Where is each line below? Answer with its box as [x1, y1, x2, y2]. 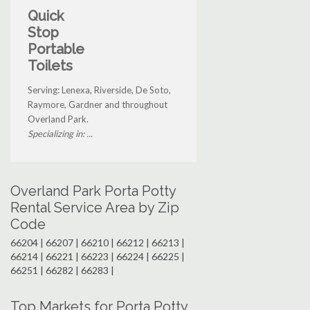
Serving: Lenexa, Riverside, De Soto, [28, 84, 171, 96]
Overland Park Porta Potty [10, 183, 176, 200]
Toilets [28, 57, 73, 75]
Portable [28, 41, 84, 58]
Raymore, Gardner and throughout [28, 99, 167, 111]
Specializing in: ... [28, 128, 93, 140]
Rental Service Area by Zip [10, 199, 179, 217]
